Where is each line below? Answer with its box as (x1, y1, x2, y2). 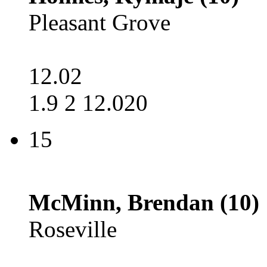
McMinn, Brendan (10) (29, 190, 259, 215)
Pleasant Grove (29, 10, 170, 35)
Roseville (29, 216, 117, 242)
